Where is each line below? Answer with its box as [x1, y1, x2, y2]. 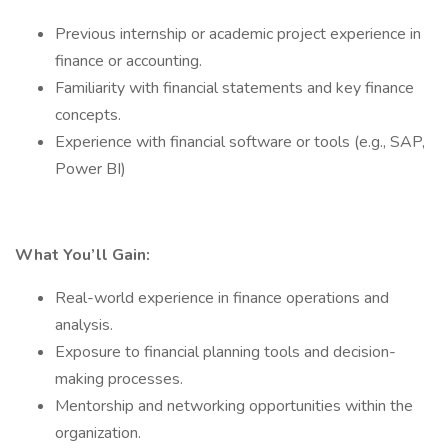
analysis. [55, 314, 113, 336]
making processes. [55, 368, 183, 390]
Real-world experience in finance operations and [55, 287, 389, 309]
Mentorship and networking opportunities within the [55, 395, 413, 417]
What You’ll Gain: [15, 244, 150, 266]
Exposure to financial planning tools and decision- [55, 341, 396, 363]
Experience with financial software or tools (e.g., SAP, [55, 131, 425, 153]
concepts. [55, 104, 121, 126]
